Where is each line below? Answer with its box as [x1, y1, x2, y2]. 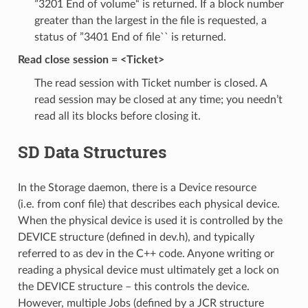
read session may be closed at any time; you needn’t [34, 93, 283, 105]
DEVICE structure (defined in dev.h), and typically [17, 231, 254, 243]
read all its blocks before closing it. [34, 110, 201, 122]
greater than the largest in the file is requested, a [34, 14, 267, 26]
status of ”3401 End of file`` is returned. [34, 31, 226, 43]
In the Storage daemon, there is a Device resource [17, 181, 256, 193]
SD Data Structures [17, 140, 166, 163]
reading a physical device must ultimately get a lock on [17, 264, 279, 276]
